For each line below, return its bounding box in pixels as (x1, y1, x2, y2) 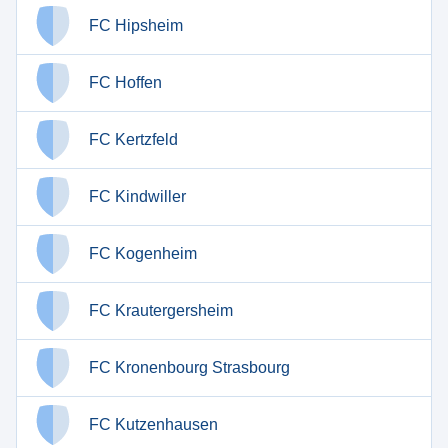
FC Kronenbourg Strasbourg (89, 359, 290, 376)
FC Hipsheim (89, 17, 183, 34)
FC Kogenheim (89, 245, 197, 262)
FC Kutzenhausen (89, 416, 218, 433)
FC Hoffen (89, 74, 162, 91)
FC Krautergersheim (89, 302, 233, 319)
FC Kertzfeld (89, 131, 178, 148)
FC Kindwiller (89, 188, 186, 205)
